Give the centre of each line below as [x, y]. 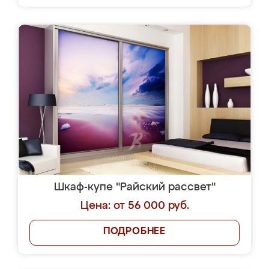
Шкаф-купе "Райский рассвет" [134, 187]
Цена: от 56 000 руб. [134, 206]
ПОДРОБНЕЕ [134, 232]
